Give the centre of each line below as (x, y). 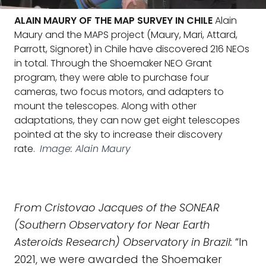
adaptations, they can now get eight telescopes (127, 120)
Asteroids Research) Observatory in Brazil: (123, 242)
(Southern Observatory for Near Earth (112, 225)
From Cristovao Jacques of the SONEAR (117, 208)
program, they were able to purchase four (112, 77)
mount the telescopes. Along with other (105, 106)
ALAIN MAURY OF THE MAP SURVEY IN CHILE (113, 20)
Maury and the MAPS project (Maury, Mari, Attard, (126, 35)
